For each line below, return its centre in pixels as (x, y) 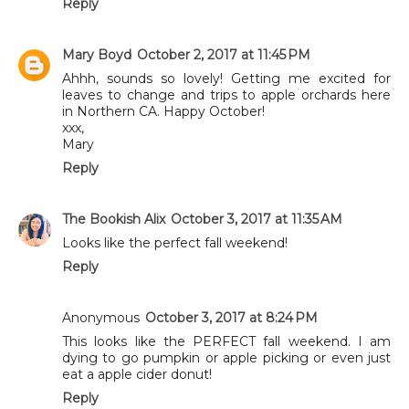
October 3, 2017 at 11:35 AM (257, 220)
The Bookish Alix (114, 220)
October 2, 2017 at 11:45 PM (224, 55)
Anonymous (101, 318)
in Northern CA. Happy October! (163, 112)
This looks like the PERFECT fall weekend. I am (226, 342)
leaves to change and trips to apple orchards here (226, 95)
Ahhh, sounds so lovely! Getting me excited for (226, 79)
